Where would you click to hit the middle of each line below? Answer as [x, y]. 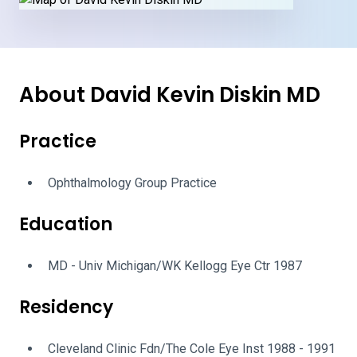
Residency [66, 307]
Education [66, 224]
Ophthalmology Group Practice [132, 183]
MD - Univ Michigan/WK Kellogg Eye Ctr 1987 [175, 266]
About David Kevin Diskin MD [170, 95]
